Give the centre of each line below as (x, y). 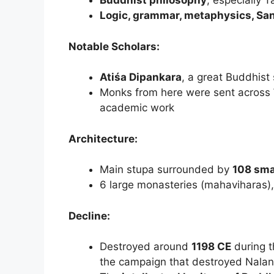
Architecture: (103, 139)
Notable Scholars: (114, 46)
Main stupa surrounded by (166, 170)
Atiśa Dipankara (141, 77)
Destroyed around (146, 247)
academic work (137, 108)
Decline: (89, 216)
